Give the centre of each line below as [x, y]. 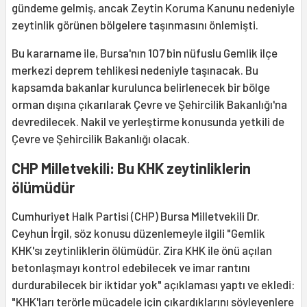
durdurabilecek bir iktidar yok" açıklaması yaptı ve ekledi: [153, 284]
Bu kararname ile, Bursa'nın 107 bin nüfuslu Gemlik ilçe [145, 52]
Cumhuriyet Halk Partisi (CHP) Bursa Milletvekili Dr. [136, 216]
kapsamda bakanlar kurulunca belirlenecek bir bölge [141, 87]
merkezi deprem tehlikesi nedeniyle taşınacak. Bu [135, 70]
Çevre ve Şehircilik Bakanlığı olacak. [101, 138]
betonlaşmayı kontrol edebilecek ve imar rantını [131, 267]
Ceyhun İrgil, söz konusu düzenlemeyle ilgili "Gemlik [138, 233]
